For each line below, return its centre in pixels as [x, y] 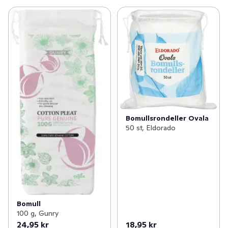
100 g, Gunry [38, 213]
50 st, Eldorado [150, 128]
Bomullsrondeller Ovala [167, 118]
